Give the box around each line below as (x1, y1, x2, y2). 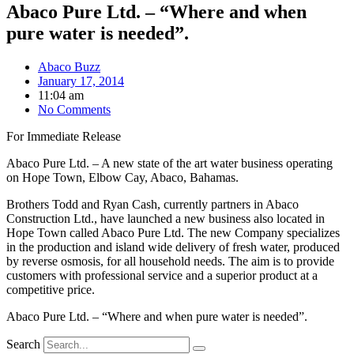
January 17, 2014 (38, 73, 124, 88)
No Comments (38, 102, 111, 116)
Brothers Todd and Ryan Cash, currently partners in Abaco (6, 197, 299, 211)
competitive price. (6, 282, 95, 296)
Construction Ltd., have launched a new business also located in (6, 211, 325, 225)
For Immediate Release (6, 129, 121, 143)
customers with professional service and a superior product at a (6, 268, 318, 282)
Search (6, 337, 40, 351)
